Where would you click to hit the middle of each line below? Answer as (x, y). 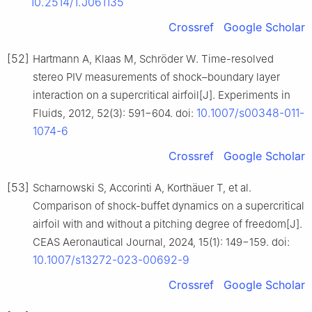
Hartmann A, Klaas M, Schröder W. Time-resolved (153, 59)
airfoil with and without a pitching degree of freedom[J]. (167, 224)
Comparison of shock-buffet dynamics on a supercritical (169, 206)
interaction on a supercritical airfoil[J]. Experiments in (162, 95)
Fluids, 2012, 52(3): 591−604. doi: (115, 114)
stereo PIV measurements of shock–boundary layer (156, 77)
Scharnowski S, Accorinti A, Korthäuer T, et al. (142, 188)
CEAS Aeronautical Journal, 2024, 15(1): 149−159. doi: (161, 242)
